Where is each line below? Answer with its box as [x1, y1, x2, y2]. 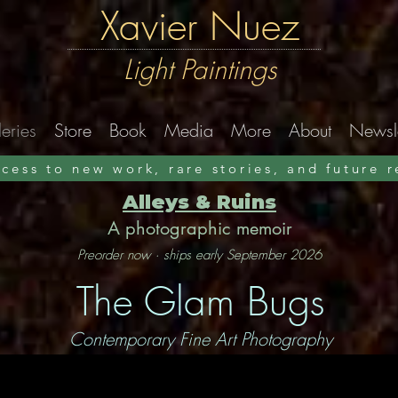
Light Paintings [123, 52, 276, 87]
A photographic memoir [107, 217, 292, 240]
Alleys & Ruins [123, 190, 276, 214]
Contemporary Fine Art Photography [69, 327, 332, 351]
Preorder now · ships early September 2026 [77, 246, 322, 264]
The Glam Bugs [76, 275, 325, 327]
